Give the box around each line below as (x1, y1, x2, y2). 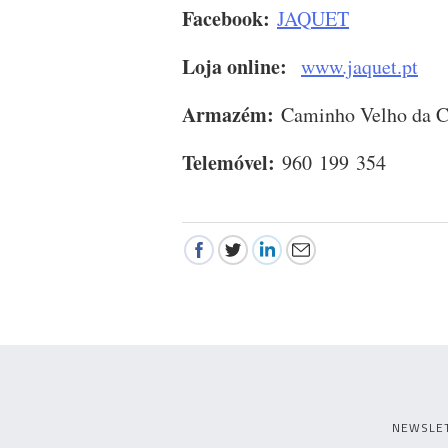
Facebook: (182, 4, 270, 34)
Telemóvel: (182, 148, 275, 178)
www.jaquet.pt (301, 53, 418, 81)
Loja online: (182, 52, 287, 82)
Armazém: (182, 100, 274, 130)
